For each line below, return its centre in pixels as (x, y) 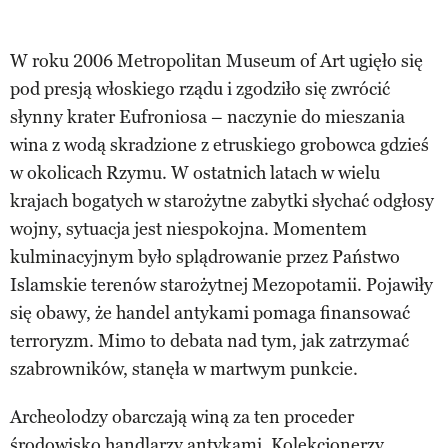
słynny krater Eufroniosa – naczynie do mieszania (207, 116)
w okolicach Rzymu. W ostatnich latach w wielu (195, 172)
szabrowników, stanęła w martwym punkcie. (184, 368)
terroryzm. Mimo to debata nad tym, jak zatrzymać (209, 340)
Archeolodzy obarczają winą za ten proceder (182, 416)
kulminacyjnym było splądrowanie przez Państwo (205, 256)
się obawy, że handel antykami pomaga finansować (210, 312)
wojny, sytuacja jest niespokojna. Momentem (188, 228)
